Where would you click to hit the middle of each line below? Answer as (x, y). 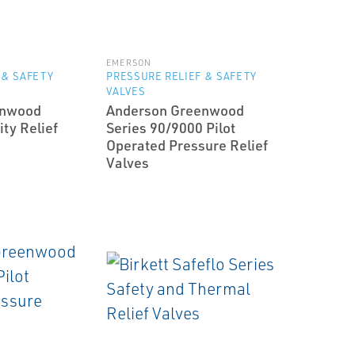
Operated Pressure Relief (187, 145)
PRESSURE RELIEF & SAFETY (181, 76)
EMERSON (129, 63)
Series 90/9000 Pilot (171, 128)
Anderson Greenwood (176, 110)
